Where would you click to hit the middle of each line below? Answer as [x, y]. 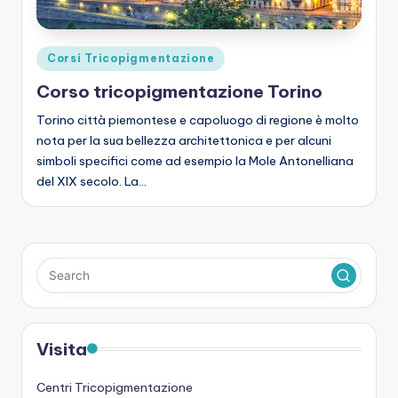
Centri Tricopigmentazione [115, 388]
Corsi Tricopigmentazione [131, 58]
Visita [62, 350]
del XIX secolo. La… [92, 182]
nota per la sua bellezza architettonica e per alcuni [184, 141]
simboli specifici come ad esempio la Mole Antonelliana [195, 161]
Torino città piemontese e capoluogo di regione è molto [198, 120]
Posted [56, 56]
